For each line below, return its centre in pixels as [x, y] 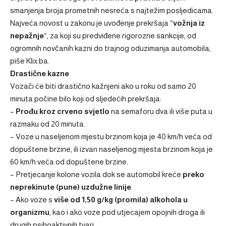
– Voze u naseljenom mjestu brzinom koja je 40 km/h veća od [111, 136]
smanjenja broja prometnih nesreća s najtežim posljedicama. [112, 10]
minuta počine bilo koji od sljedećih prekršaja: [86, 99]
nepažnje [27, 36]
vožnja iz [189, 23]
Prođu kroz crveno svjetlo [63, 111]
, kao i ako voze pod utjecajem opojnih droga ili [127, 212]
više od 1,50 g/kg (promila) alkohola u [120, 200]
